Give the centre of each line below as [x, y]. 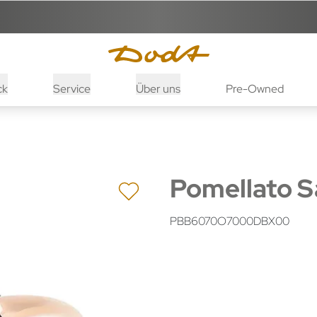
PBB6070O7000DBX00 [230, 221]
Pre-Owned [254, 88]
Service [71, 88]
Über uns [158, 88]
